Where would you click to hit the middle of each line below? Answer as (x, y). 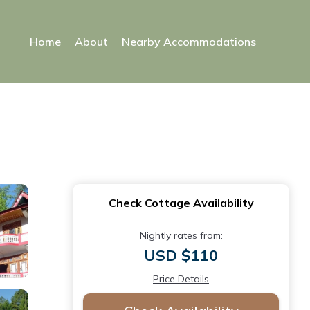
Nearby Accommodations (189, 42)
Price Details (181, 279)
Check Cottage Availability (181, 203)
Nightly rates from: (181, 235)
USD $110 (181, 255)
